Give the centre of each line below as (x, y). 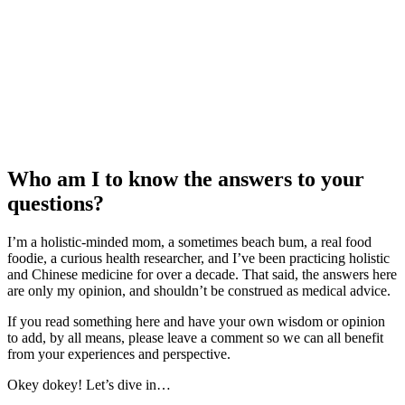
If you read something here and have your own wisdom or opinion (196, 321)
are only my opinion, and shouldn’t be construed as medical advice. (199, 290)
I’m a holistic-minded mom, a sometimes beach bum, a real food (189, 241)
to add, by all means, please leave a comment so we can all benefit (195, 337)
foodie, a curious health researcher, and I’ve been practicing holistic (198, 258)
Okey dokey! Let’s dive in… (89, 384)
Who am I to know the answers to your (186, 179)
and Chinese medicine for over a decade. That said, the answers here (202, 274)
